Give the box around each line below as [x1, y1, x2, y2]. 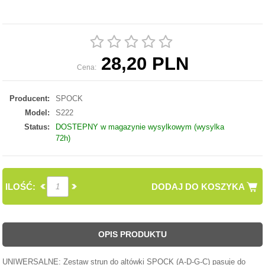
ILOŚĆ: [5, 181, 36, 192]
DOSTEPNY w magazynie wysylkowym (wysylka [56, 122, 225, 131]
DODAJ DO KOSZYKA [151, 181, 245, 192]
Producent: [9, 93, 50, 103]
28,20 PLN [101, 53, 189, 74]
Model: [25, 108, 50, 117]
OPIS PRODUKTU [98, 229, 167, 239]
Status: [24, 122, 50, 131]
